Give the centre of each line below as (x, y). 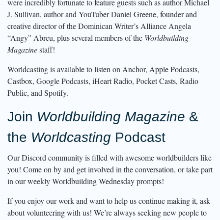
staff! (46, 49)
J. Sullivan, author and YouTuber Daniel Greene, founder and (102, 14)
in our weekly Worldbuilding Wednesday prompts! (86, 181)
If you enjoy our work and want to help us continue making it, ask (109, 200)
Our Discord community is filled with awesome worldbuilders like (110, 157)
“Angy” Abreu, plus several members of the (76, 37)
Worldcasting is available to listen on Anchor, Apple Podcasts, (103, 69)
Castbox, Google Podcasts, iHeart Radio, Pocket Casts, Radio (103, 81)
